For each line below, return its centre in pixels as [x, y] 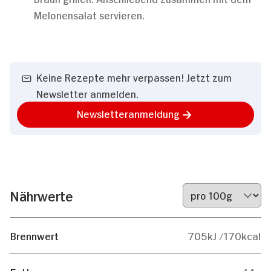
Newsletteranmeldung [128, 113]
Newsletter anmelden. [87, 93]
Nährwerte [41, 195]
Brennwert [34, 235]
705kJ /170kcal [224, 235]
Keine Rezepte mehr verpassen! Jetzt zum [134, 77]
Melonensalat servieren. [89, 15]
